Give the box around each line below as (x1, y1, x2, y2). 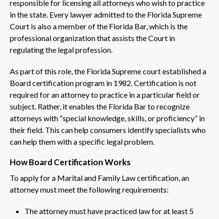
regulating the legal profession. (10, 44, 112, 54)
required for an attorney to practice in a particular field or (10, 89, 200, 99)
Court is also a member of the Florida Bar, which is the (10, 21, 188, 31)
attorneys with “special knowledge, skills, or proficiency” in (10, 113, 205, 123)
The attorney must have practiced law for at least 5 (24, 206, 194, 216)
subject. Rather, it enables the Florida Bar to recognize (10, 101, 190, 111)
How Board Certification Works (10, 156, 131, 167)
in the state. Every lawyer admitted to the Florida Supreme (10, 9, 202, 19)
